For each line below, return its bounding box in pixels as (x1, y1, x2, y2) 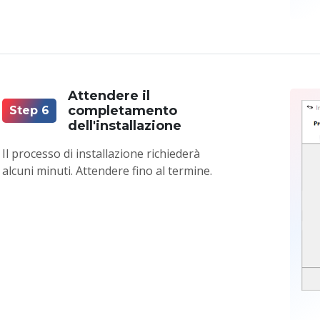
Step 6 (9, 104, 50, 118)
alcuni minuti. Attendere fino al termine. (2, 162, 213, 179)
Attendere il (68, 87, 151, 104)
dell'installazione (68, 117, 182, 134)
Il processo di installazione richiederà (2, 145, 201, 161)
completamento (68, 102, 178, 119)
